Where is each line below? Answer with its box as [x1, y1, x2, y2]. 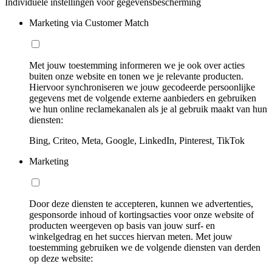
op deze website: [29, 253, 93, 263]
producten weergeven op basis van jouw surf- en [29, 220, 215, 231]
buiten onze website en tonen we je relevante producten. [29, 70, 243, 81]
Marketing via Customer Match [29, 17, 149, 28]
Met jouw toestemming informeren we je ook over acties [29, 59, 245, 70]
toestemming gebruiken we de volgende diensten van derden [29, 242, 260, 253]
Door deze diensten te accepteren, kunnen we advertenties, [29, 198, 253, 209]
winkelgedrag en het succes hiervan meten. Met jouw [29, 231, 233, 242]
